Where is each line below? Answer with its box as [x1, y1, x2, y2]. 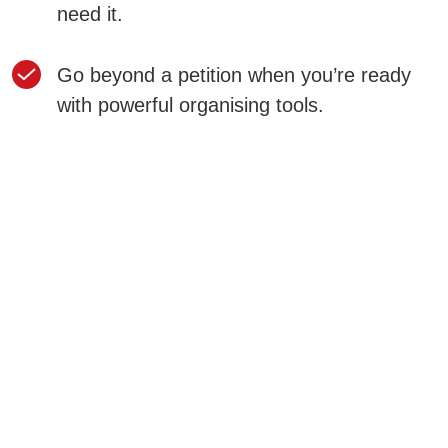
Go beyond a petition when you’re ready [57, 64, 411, 86]
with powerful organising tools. [57, 94, 324, 116]
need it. [57, 3, 123, 25]
